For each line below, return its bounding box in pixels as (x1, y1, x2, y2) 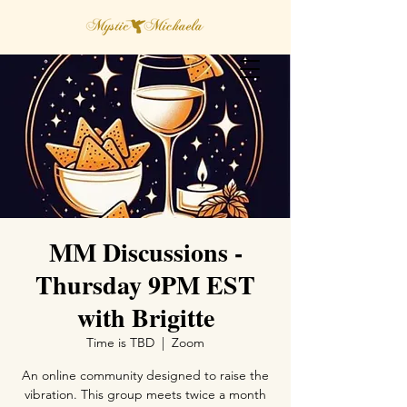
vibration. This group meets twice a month (25, 386, 266, 402)
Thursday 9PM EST (35, 266, 255, 303)
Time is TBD (86, 334, 154, 351)
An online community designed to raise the (22, 367, 269, 383)
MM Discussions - (48, 233, 243, 271)
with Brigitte (76, 299, 214, 336)
